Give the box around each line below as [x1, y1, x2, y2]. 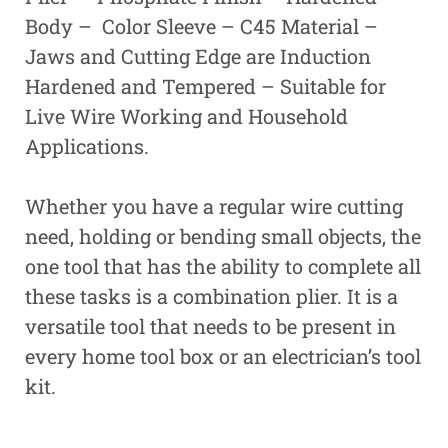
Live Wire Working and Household [25, 103, 348, 129]
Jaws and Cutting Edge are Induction [25, 43, 371, 69]
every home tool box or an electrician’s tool [25, 343, 421, 369]
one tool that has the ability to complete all [25, 253, 421, 279]
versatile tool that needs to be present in [25, 313, 396, 339]
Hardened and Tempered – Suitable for [25, 73, 386, 99]
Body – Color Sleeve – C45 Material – [25, 13, 378, 39]
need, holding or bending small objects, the [25, 223, 421, 249]
